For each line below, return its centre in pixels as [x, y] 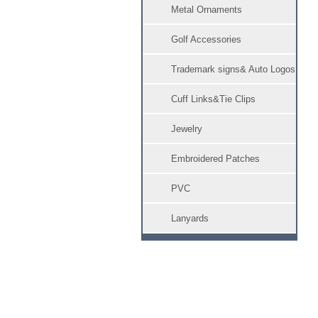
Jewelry [187, 129]
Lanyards [190, 218]
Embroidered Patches [215, 159]
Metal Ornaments [207, 10]
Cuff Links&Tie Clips [213, 99]
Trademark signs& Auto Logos [233, 69]
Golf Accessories [206, 39]
